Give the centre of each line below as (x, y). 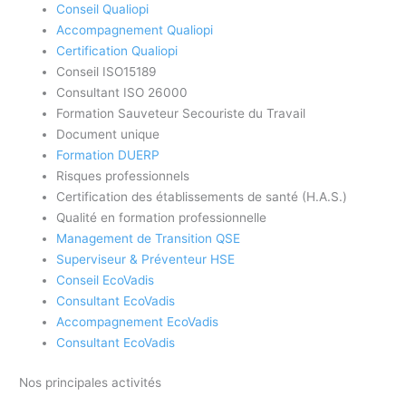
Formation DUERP (108, 155)
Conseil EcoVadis (106, 280)
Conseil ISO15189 (107, 72)
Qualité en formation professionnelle (162, 218)
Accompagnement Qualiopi (135, 30)
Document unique (108, 135)
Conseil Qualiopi (103, 10)
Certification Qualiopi (117, 51)
